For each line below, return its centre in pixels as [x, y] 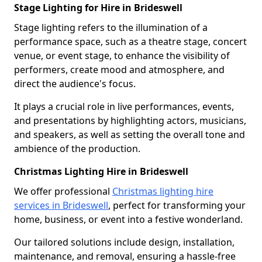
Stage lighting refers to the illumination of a [111, 27]
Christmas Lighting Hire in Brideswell [101, 171]
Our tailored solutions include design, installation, [124, 242]
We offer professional [63, 191]
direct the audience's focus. [75, 83]
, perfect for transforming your [177, 205]
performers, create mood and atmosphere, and [119, 69]
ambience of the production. [77, 148]
